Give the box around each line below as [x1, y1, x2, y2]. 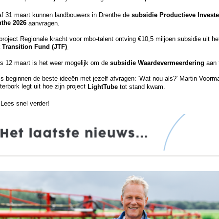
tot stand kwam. [118, 83, 165, 90]
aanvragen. [28, 19, 60, 27]
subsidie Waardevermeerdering [110, 59, 204, 66]
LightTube [88, 83, 118, 90]
